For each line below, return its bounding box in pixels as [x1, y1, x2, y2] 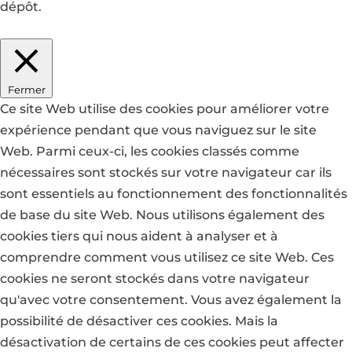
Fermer [7, 83, 46, 97]
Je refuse [60, 20, 119, 36]
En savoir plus [122, 20, 210, 36]
